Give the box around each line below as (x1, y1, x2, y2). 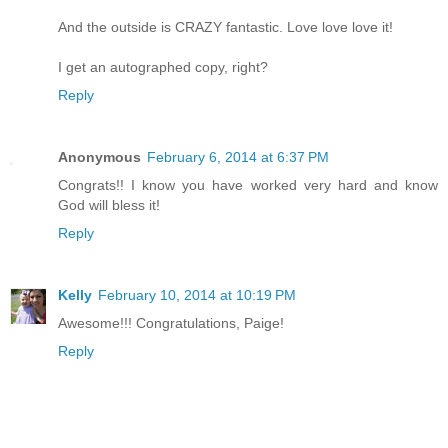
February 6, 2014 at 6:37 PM (147, 149, 329, 166)
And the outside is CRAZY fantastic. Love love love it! (58, 19, 393, 36)
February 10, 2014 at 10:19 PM (98, 287, 296, 304)
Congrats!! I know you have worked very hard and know (58, 177, 438, 194)
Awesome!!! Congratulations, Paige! (58, 315, 284, 332)
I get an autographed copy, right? (58, 59, 268, 76)
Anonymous (58, 149, 141, 166)
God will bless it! (58, 197, 160, 214)
